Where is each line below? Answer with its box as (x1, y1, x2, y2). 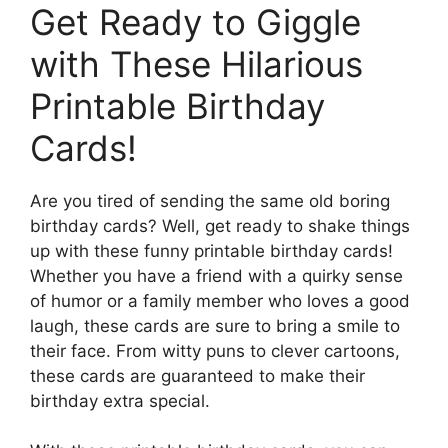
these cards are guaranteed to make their (30, 365, 365, 386)
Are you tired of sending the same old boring (30, 190, 390, 211)
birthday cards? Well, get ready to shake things (30, 215, 410, 236)
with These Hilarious (30, 42, 363, 85)
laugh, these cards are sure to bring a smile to (30, 315, 400, 336)
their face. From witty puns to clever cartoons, (30, 340, 400, 361)
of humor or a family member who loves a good (30, 290, 410, 311)
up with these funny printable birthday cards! (30, 240, 393, 261)
